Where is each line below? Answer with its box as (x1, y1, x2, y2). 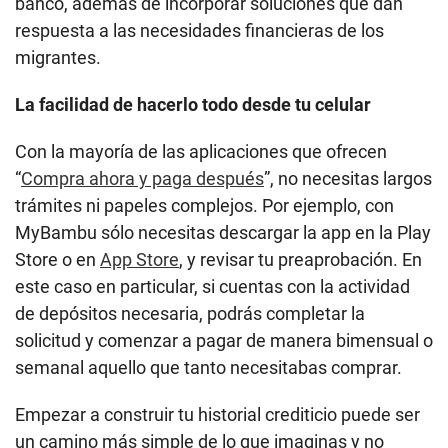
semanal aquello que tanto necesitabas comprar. (15, 357, 402, 379)
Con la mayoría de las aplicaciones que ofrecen (15, 141, 387, 163)
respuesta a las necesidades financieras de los (15, 20, 384, 42)
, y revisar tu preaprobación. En (179, 249, 422, 271)
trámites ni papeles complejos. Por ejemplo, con (15, 195, 394, 217)
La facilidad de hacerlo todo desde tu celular (15, 94, 371, 116)
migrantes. (15, 47, 101, 69)
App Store (100, 249, 179, 271)
